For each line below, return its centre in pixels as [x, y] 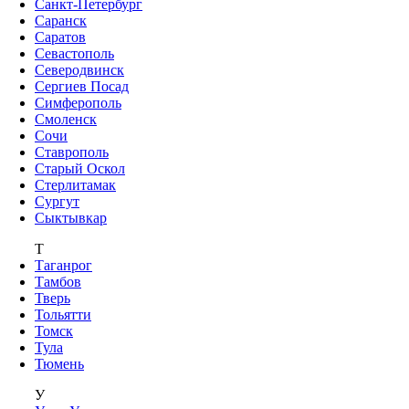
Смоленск [66, 119]
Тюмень [59, 363]
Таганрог [63, 265]
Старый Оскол [80, 168]
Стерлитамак [75, 184]
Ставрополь [72, 152]
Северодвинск [79, 69]
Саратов [60, 37]
